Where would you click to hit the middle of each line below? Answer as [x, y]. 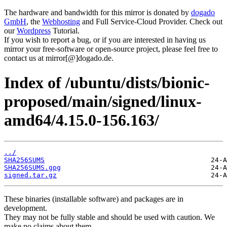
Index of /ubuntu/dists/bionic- [107, 83]
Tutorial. [65, 31]
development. [26, 208]
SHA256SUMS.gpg [32, 167]
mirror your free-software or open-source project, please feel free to [111, 49]
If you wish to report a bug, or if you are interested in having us [105, 40]
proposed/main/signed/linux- [103, 102]
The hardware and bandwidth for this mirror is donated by [98, 12]
